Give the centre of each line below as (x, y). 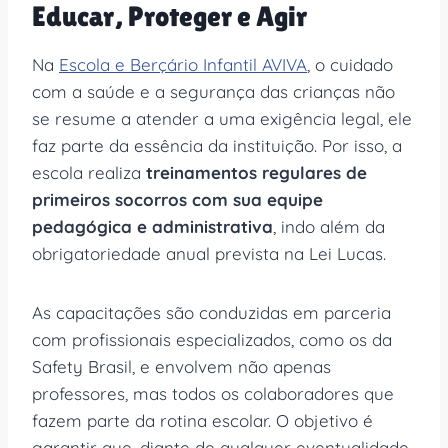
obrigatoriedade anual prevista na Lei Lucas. (209, 253)
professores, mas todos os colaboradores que (213, 393)
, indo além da (329, 226)
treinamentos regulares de (256, 172)
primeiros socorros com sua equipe (177, 199)
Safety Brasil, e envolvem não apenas (181, 366)
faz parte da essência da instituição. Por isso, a (217, 145)
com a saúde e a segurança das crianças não (213, 91)
